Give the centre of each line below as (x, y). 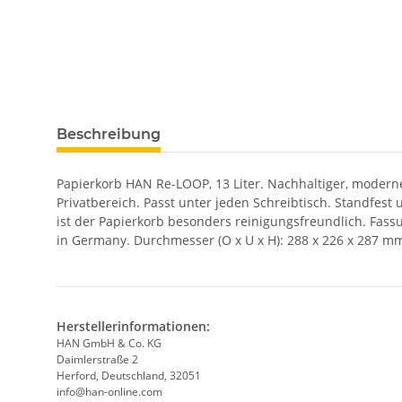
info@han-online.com (109, 392)
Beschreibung (109, 135)
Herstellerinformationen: (133, 327)
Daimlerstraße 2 (97, 360)
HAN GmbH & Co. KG (109, 344)
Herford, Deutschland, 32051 (129, 376)
